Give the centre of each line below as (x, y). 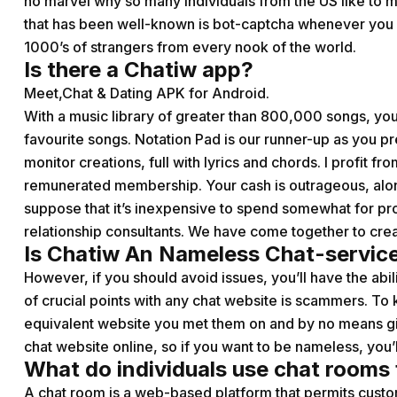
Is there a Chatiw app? (139, 70)
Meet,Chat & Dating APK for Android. (147, 93)
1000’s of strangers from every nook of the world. (190, 47)
